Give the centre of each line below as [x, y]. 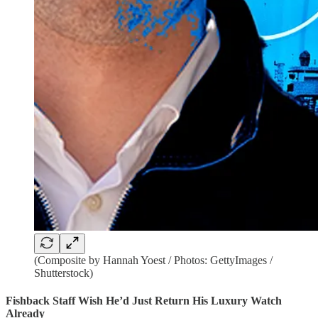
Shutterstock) [64, 273]
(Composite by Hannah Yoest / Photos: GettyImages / [153, 260]
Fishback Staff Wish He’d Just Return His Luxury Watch [144, 301]
